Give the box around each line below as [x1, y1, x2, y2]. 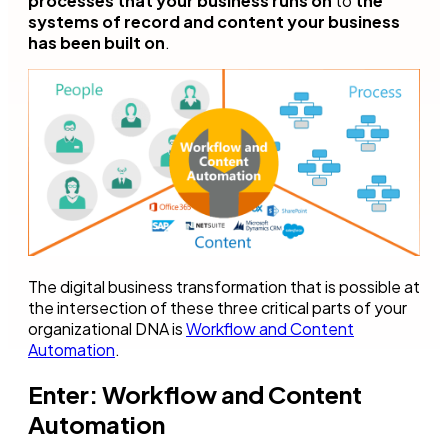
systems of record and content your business [28, 11, 400, 33]
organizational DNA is [28, 317, 186, 339]
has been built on [28, 32, 165, 54]
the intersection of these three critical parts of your [28, 296, 407, 318]
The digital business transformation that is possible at [28, 275, 420, 297]
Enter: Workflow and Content [28, 379, 362, 410]
